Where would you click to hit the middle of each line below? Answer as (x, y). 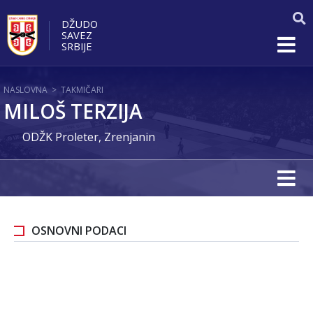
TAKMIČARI (82, 90)
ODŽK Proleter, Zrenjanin (89, 137)
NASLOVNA (26, 90)
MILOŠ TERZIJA (73, 111)
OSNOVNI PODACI (79, 231)
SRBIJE (77, 46)
